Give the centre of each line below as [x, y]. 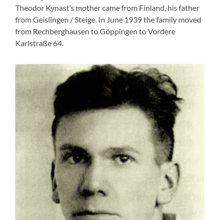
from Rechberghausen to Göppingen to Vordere [96, 31]
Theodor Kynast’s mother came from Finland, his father [108, 7]
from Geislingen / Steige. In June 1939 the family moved [109, 19]
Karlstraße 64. [40, 43]
